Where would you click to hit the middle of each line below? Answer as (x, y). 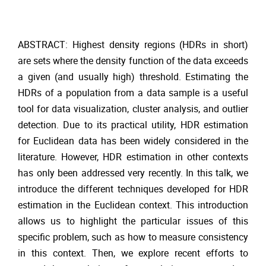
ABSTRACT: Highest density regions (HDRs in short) (133, 45)
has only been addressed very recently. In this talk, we (133, 173)
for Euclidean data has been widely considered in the (133, 141)
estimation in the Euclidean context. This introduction (133, 205)
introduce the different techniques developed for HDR (133, 189)
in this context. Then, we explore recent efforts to (133, 254)
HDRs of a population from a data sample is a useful (133, 93)
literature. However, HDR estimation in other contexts (133, 157)
